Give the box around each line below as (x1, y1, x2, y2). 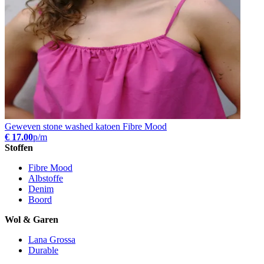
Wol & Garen (5, 214, 58, 225)
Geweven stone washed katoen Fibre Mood (5, 121, 167, 131)
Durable (28, 245, 58, 255)
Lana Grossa (28, 234, 75, 245)
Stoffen (5, 142, 33, 153)
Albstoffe (28, 173, 63, 183)
